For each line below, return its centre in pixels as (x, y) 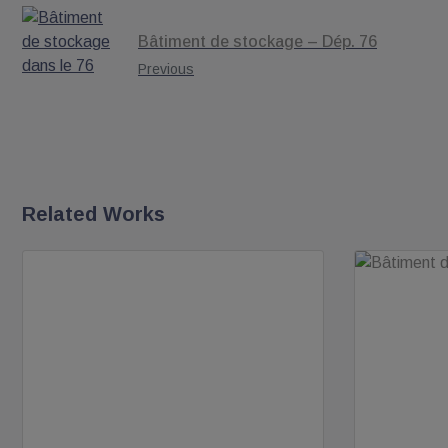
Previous (166, 69)
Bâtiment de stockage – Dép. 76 (257, 42)
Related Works (93, 214)
